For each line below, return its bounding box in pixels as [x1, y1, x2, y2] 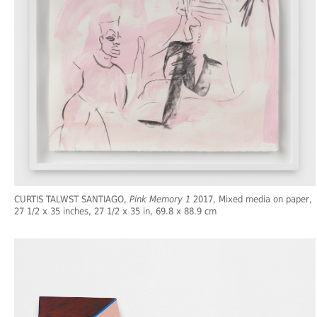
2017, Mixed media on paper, [190, 194, 312, 205]
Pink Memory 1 [129, 194, 190, 205]
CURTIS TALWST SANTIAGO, [14, 194, 129, 205]
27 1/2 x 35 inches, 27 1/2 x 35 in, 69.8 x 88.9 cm [14, 206, 217, 217]
